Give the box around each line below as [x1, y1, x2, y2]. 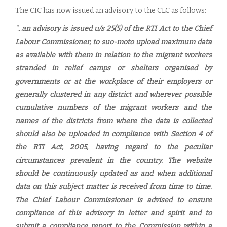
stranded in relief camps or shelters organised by [15, 64, 212, 72]
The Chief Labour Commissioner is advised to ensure [15, 196, 212, 204]
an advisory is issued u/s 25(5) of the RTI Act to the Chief [22, 24, 212, 33]
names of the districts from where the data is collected [15, 117, 212, 125]
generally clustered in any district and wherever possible [15, 90, 212, 99]
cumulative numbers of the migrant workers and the [15, 103, 212, 112]
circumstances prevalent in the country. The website [15, 156, 212, 165]
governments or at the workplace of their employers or [15, 77, 212, 86]
